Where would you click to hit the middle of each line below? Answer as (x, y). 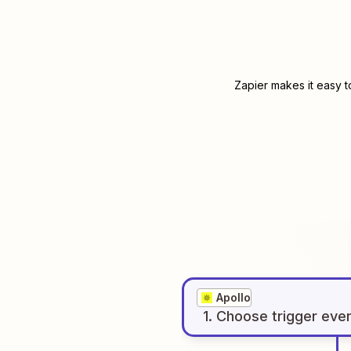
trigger (295, 316)
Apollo (233, 297)
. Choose (238, 316)
